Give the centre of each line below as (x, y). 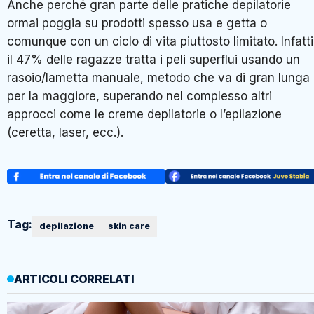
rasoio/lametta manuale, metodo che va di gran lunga (158, 77)
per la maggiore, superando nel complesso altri (139, 96)
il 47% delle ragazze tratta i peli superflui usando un (153, 59)
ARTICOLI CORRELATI (74, 279)
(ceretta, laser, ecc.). (65, 132)
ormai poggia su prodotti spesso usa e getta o (137, 23)
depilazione (67, 226)
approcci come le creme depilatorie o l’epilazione (144, 114)
